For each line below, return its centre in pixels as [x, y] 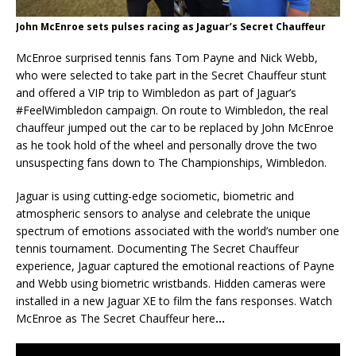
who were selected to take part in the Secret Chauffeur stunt [171, 75]
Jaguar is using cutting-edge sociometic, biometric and [155, 196]
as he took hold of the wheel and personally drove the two [166, 145]
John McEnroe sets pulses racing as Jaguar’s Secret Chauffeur [171, 27]
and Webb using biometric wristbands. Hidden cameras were [171, 284]
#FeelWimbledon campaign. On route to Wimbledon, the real [172, 110]
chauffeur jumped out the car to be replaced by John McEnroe [175, 128]
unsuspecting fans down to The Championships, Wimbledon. [171, 163]
